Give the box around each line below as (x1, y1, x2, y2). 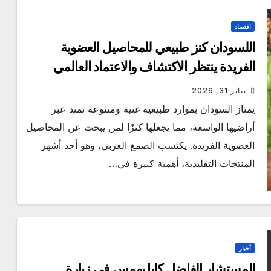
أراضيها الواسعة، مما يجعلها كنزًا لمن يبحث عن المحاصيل (26, 121, 255, 134)
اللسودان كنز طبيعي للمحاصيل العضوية (60, 39, 255, 56)
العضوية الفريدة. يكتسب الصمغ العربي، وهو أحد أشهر (41, 139, 255, 152)
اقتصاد (235, 23, 252, 31)
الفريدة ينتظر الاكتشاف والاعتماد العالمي (53, 59, 255, 76)
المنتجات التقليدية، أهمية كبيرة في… (109, 157, 255, 170)
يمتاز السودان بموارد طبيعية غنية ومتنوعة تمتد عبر (51, 103, 255, 116)
